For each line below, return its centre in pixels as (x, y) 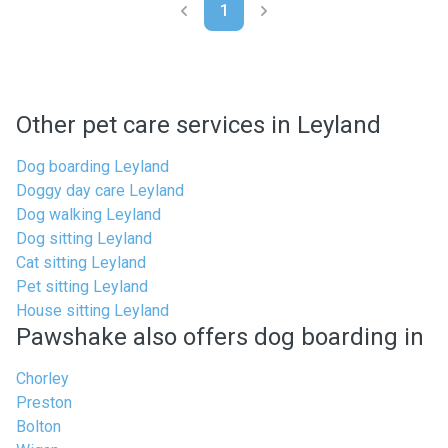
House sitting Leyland (92, 310)
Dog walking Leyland (88, 214)
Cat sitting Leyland (81, 262)
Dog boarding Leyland (92, 166)
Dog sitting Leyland (84, 238)
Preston (44, 402)
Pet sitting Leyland (82, 286)
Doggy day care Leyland (100, 190)
